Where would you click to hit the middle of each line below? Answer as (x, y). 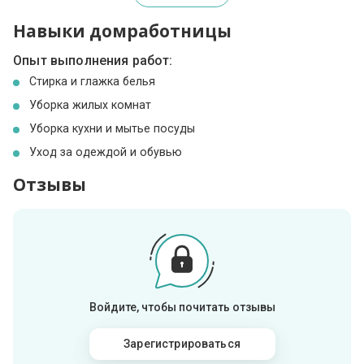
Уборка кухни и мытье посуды (113, 128)
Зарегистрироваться (182, 343)
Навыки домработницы (123, 30)
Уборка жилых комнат (91, 104)
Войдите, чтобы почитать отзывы (182, 307)
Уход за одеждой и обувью (106, 152)
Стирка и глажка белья (93, 81)
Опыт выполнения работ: (93, 60)
